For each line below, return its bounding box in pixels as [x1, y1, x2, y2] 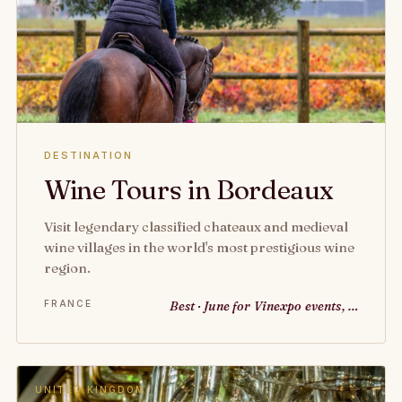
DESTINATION [44, 149, 133, 162]
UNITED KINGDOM [35, 384, 145, 395]
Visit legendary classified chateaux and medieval [44, 218, 348, 235]
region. [44, 259, 91, 276]
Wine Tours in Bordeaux [44, 173, 335, 206]
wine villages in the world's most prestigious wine [44, 239, 354, 256]
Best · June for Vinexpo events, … [170, 298, 358, 314]
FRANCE [44, 298, 92, 309]
